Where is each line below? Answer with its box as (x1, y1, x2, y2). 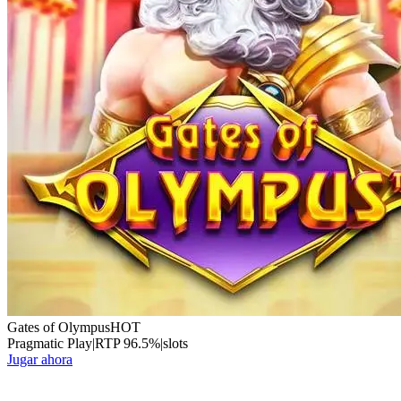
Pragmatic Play (7, 336, 92, 352)
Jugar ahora (7, 352, 73, 368)
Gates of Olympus (7, 320, 110, 336)
